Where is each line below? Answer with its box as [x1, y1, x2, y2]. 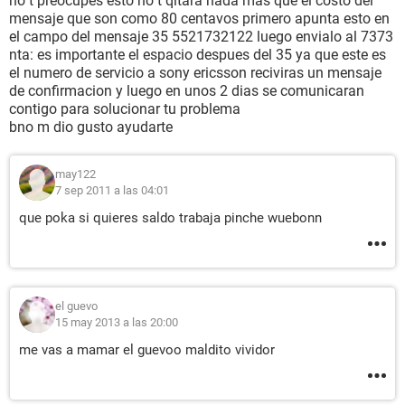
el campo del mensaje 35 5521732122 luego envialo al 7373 [9, 28, 393, 45]
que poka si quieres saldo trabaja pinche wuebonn [19, 210, 322, 226]
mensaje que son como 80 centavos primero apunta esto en [9, 10, 390, 27]
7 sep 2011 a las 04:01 [55, 184, 169, 197]
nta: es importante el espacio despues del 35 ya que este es [9, 46, 386, 63]
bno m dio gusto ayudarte [9, 118, 173, 136]
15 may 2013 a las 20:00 [55, 316, 178, 329]
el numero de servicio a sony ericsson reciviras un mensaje [9, 64, 381, 81]
